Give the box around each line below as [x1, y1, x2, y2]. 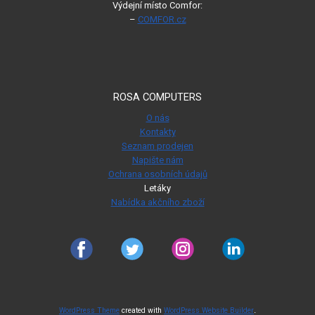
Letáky [144, 183, 171, 193]
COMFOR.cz [137, 14, 186, 25]
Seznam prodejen [122, 141, 193, 151]
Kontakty [139, 127, 176, 137]
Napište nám [131, 155, 184, 165]
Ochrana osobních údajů [108, 169, 207, 179]
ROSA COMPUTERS [113, 91, 202, 103]
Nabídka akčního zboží [110, 197, 205, 207]
